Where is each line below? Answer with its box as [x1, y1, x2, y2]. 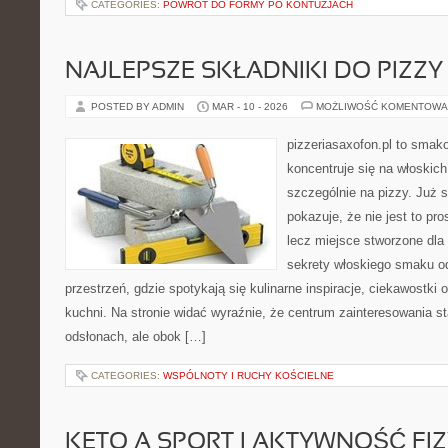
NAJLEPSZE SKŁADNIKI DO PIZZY [65, 61, 443, 83]
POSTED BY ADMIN [91, 101, 187, 112]
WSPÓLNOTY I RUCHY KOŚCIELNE [163, 370, 334, 381]
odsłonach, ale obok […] [65, 329, 206, 344]
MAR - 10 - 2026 [212, 101, 288, 112]
